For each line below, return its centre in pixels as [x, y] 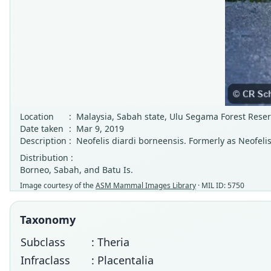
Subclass [43, 242]
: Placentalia [122, 260]
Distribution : [47, 158]
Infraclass [45, 260]
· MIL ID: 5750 [220, 185]
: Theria [110, 242]
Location [37, 116]
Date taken [42, 129]
